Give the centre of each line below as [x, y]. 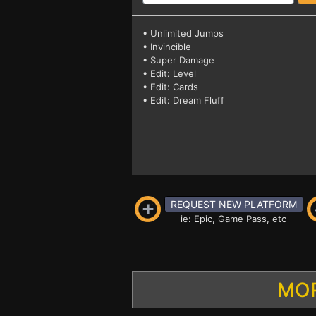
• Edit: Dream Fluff [183, 100]
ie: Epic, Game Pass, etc [233, 219]
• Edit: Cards [170, 87]
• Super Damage [178, 60]
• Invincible [167, 47]
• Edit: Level [169, 73]
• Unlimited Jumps [183, 33]
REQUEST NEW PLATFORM [233, 204]
